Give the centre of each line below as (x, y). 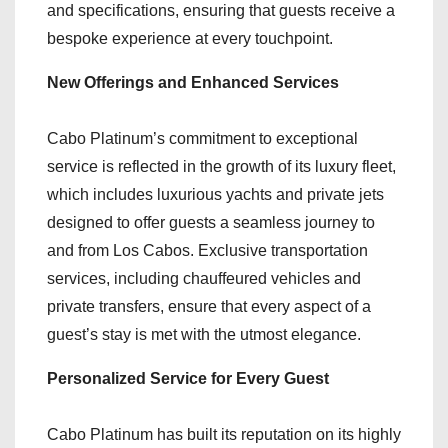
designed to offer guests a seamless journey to (211, 223)
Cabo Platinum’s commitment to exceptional (202, 139)
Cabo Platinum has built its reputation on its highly (224, 435)
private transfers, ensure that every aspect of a (209, 307)
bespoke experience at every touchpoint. (190, 39)
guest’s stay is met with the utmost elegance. (204, 335)
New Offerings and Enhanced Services (193, 83)
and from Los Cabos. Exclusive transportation (207, 251)
